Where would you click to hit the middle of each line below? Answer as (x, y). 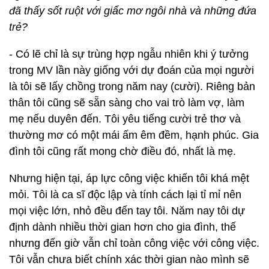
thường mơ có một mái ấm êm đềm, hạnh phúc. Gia (134, 135)
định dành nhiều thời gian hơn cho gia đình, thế (122, 227)
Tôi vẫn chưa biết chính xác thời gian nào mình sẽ (129, 259)
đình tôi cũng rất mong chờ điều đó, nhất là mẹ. (122, 151)
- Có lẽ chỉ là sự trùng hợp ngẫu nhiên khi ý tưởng (129, 54)
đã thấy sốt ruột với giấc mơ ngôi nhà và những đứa (133, 11)
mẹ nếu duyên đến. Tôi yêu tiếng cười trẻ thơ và (125, 119)
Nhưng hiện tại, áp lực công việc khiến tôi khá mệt (129, 178)
